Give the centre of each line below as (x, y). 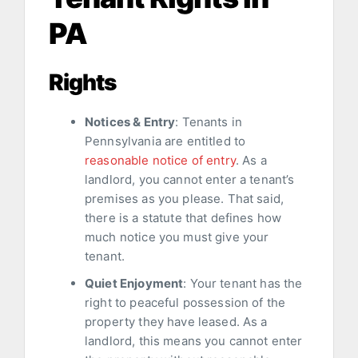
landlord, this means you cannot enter (194, 341)
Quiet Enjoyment (134, 284)
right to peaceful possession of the (185, 303)
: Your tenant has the (243, 284)
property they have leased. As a (176, 322)
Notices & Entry (130, 122)
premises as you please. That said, (185, 199)
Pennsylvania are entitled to (165, 141)
